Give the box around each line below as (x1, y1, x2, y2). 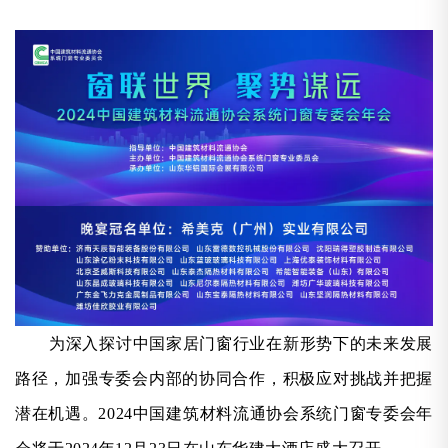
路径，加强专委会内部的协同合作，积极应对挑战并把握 (15, 369, 433, 387)
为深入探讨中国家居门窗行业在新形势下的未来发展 (49, 334, 433, 352)
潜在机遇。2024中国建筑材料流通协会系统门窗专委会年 (15, 404, 433, 422)
